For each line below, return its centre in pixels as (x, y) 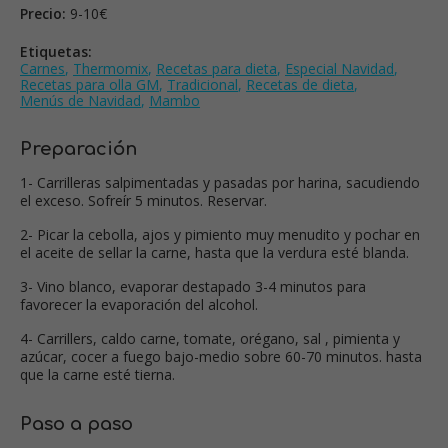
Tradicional (202, 84)
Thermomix (110, 68)
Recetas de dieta (300, 84)
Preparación (78, 148)
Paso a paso (76, 423)
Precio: (43, 13)
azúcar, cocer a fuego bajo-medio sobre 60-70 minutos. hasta (221, 356)
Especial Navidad (339, 68)
